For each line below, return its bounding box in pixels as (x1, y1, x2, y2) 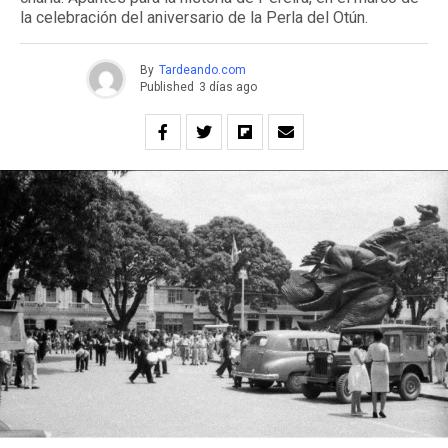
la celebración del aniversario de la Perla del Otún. (20, 7, 368, 27)
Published (139, 80, 194, 95)
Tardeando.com (158, 63, 246, 78)
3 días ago (198, 80, 257, 95)
